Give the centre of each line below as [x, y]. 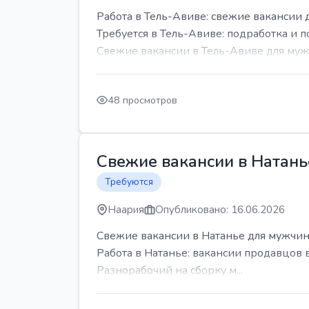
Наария [126, 210]
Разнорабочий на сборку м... [170, 270]
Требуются [129, 182]
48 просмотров [142, 100]
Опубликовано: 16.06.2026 [220, 210]
